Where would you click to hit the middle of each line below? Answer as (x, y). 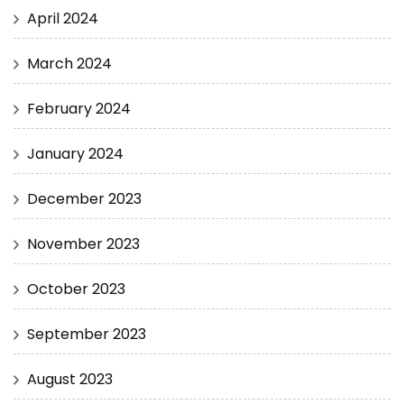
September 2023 (87, 335)
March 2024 (69, 64)
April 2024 (63, 19)
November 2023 (83, 244)
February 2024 (79, 109)
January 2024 (75, 154)
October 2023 (76, 289)
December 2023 (84, 199)
